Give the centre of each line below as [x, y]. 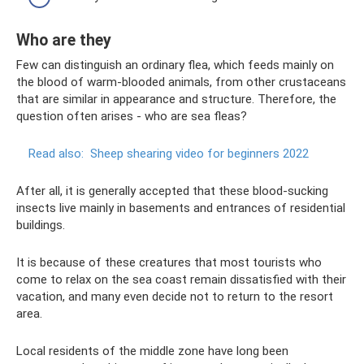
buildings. [41, 225]
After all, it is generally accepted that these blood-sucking [172, 191]
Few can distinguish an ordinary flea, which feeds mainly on [175, 65]
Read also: [56, 153]
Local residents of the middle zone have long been [152, 351]
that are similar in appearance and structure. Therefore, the [176, 99]
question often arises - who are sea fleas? [132, 116]
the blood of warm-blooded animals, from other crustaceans [181, 82]
